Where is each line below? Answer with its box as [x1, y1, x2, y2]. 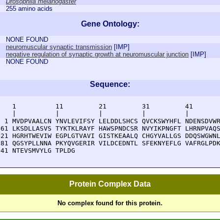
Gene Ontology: [81, 20, 139, 28]
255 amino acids [6, 5, 53, 12]
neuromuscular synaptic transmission [6, 43, 112, 51]
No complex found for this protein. [57, 199, 163, 207]
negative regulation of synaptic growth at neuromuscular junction [6, 51, 189, 58]
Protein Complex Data [69, 180, 151, 189]
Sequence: [90, 80, 130, 88]
